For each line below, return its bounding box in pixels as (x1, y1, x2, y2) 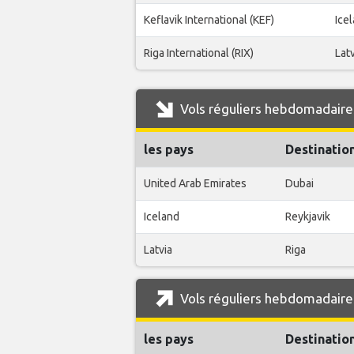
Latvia (144, 243, 172, 257)
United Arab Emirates (144, 177, 247, 190)
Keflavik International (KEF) (144, 13, 274, 27)
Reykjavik (285, 210, 330, 224)
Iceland (144, 210, 179, 224)
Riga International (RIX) (144, 47, 254, 60)
